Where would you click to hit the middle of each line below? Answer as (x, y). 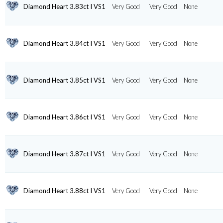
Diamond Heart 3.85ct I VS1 (64, 80)
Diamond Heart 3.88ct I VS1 (64, 190)
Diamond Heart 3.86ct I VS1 (64, 117)
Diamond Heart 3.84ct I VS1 (64, 43)
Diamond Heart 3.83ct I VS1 (64, 6)
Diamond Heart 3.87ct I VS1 (64, 154)
